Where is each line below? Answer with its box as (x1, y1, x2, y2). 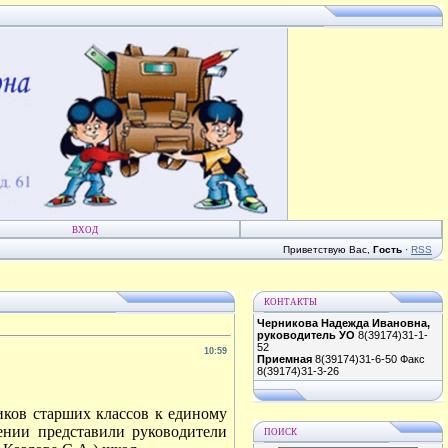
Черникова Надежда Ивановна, (257, 317, 430, 329)
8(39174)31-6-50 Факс (312, 353, 425, 365)
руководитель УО (257, 329, 355, 341)
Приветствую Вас (283, 244, 367, 255)
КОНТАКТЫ (264, 297, 317, 307)
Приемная (257, 353, 312, 365)
